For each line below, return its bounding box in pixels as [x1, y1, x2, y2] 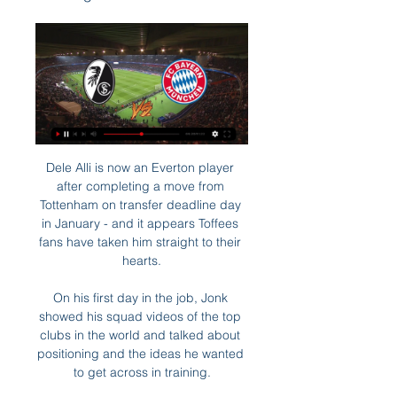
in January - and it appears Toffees [42, 215, 238, 231]
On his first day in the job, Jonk [52, 290, 228, 306]
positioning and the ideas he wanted [36, 346, 244, 362]
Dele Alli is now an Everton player [46, 160, 234, 175]
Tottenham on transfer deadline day [39, 197, 241, 213]
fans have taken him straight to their [39, 234, 241, 250]
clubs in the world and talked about [40, 327, 240, 343]
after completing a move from [56, 178, 224, 194]
